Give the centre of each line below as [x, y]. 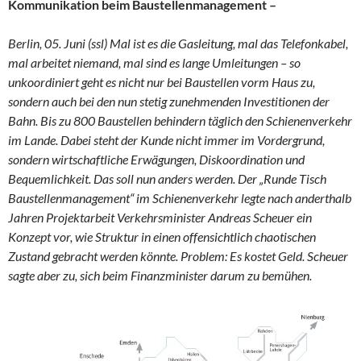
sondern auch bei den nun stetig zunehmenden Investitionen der [169, 102]
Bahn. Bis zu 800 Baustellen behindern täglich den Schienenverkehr [180, 121]
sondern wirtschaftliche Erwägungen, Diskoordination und [156, 160]
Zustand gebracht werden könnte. [93, 256]
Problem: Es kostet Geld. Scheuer [264, 256]
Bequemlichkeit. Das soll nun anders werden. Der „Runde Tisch [167, 179]
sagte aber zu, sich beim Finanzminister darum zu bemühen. [160, 276]
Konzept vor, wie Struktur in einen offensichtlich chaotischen [162, 237]
